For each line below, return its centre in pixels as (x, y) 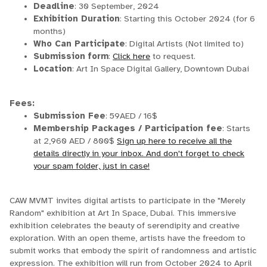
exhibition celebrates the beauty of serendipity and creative (125, 226)
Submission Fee (70, 116)
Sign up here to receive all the (175, 141)
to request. (174, 56)
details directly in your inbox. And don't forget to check (139, 153)
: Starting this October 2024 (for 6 (188, 19)
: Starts (237, 128)
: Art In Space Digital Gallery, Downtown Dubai (161, 69)
